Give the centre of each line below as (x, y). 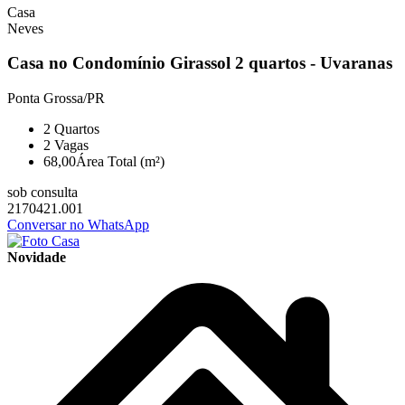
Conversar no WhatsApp (78, 225)
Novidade (37, 257)
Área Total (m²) (120, 161)
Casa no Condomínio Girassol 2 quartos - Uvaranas (200, 63)
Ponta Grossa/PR (56, 98)
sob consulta (42, 192)
